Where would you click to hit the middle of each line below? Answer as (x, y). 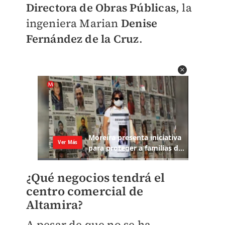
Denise (139, 23)
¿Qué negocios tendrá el (95, 178)
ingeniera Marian (73, 23)
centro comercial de (85, 191)
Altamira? (54, 205)
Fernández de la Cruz (82, 39)
